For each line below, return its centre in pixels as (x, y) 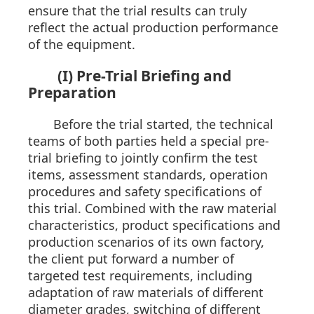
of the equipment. (82, 45)
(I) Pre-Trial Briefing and (144, 76)
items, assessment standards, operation (148, 175)
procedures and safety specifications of (145, 192)
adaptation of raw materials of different (146, 293)
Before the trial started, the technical (163, 124)
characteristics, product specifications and (154, 225)
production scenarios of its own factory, (146, 242)
